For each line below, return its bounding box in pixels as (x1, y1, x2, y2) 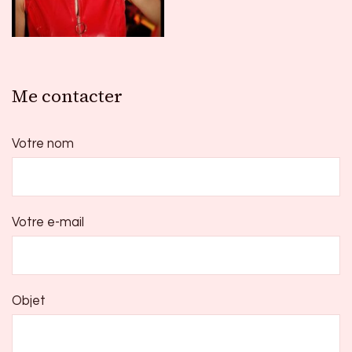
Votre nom (12, 137, 74, 151)
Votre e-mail (12, 215, 84, 229)
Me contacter (12, 84, 123, 108)
